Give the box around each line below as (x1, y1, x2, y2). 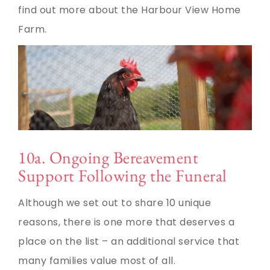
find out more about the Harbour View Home (18, 2, 241, 17)
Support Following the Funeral (18, 164, 227, 186)
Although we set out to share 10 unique (18, 195, 211, 210)
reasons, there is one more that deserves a (18, 215, 234, 229)
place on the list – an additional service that (18, 234, 239, 248)
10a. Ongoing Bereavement (18, 146, 198, 168)
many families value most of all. (18, 253, 175, 268)
